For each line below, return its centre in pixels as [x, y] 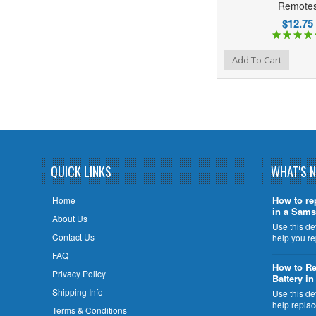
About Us [69, 219]
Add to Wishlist [156, 58]
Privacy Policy [79, 274]
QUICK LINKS [81, 171]
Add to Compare [184, 58]
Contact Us [73, 237]
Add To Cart [257, 60]
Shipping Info [77, 292]
